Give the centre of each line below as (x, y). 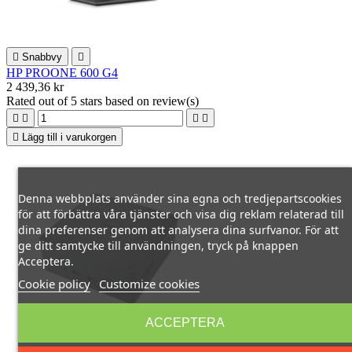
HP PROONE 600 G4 (62, 72)
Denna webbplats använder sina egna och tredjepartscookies (180, 198)
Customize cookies (149, 284)
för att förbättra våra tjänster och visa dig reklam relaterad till (181, 214)
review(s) (176, 101)
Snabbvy (42, 57)
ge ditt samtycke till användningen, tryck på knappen (158, 246)
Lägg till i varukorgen (69, 137)
